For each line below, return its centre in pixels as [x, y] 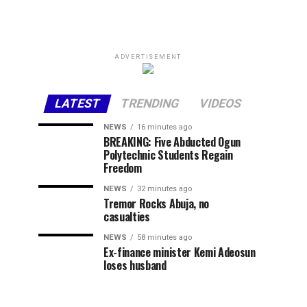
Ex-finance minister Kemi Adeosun [180, 253]
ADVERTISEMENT [148, 57]
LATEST [77, 104]
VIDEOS [220, 104]
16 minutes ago [164, 127]
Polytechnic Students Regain [168, 155]
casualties [127, 217]
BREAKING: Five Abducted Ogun [172, 142]
